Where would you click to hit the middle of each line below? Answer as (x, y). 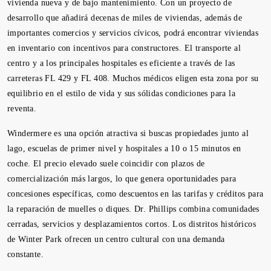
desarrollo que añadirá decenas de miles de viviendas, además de (125, 18)
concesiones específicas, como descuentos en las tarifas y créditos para (135, 194)
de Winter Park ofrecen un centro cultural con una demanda (116, 239)
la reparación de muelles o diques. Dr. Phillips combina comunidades (133, 209)
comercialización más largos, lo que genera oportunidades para (122, 179)
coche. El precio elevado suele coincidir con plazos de (106, 164)
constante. (26, 254)
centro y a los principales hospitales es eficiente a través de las (121, 63)
